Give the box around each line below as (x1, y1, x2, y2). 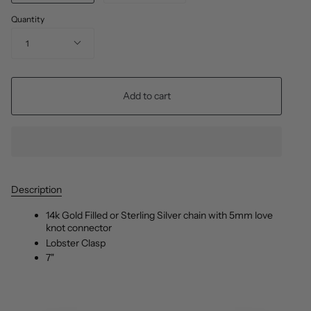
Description (11, 183, 62, 196)
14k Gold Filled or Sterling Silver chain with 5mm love (46, 209, 273, 222)
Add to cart (122, 90, 171, 103)
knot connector (46, 221, 112, 235)
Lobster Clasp (46, 236, 106, 249)
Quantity (11, 14, 44, 25)
